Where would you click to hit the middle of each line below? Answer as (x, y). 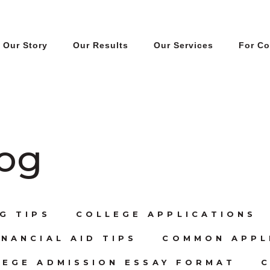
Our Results (101, 45)
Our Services (184, 45)
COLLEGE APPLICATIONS (166, 214)
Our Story (25, 45)
